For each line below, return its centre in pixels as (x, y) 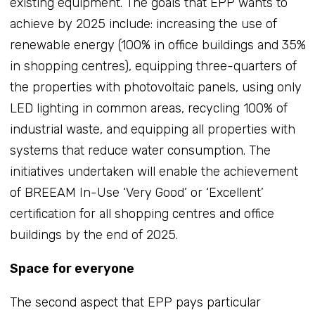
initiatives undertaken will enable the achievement (154, 171)
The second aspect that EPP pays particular (135, 302)
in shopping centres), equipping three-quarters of (153, 66)
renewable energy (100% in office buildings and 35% (157, 45)
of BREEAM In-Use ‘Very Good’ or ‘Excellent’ (136, 192)
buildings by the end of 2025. (94, 234)
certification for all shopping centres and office (142, 213)
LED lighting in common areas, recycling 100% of (148, 108)
